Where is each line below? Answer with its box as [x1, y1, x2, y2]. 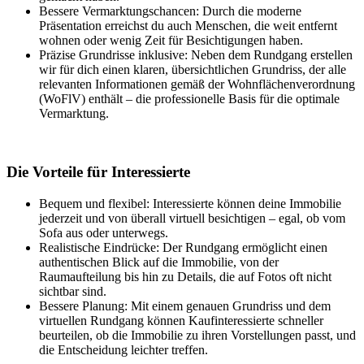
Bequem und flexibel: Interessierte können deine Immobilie [39, 197, 341, 211]
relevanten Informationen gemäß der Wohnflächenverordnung [39, 76, 355, 91]
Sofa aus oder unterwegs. [39, 226, 168, 240]
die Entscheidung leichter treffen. [39, 343, 208, 357]
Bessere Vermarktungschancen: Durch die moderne [39, 3, 301, 18]
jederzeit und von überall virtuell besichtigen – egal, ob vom [39, 211, 345, 226]
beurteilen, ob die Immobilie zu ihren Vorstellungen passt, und [39, 328, 356, 343]
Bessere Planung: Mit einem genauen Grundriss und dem [39, 299, 331, 314]
